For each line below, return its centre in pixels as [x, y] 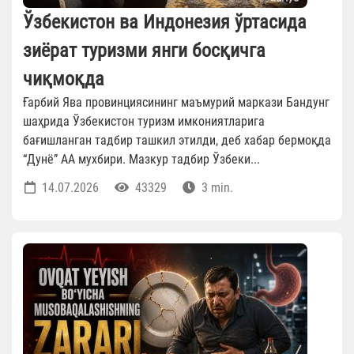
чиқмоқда [64, 79]
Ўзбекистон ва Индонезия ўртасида [165, 23]
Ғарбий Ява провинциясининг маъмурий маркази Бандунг [176, 103]
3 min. [216, 188]
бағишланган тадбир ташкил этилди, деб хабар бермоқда [177, 141]
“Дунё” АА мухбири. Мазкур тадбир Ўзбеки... [141, 160]
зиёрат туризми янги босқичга [144, 51]
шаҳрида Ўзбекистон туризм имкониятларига [144, 122]
